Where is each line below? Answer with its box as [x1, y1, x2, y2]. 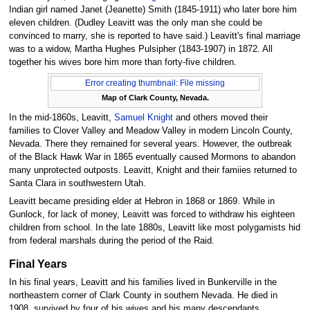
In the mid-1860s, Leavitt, [8, 113, 114, 123]
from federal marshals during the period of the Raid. [8, 235, 215, 246]
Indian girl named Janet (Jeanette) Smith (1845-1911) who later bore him [8, 5, 297, 15]
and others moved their [172, 113, 268, 123]
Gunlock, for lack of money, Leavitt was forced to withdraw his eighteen [8, 209, 295, 219]
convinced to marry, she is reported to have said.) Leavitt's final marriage [8, 31, 300, 42]
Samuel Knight [113, 113, 173, 123]
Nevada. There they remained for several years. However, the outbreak [8, 139, 292, 149]
